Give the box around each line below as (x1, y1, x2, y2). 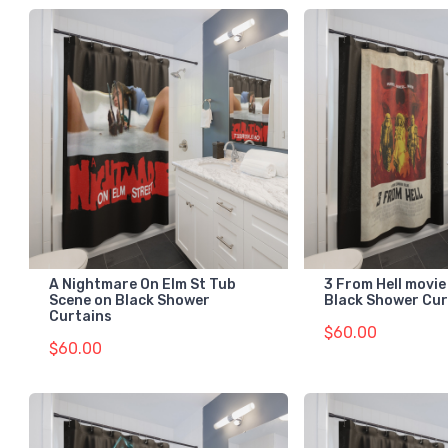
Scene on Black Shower (49, 291, 210, 309)
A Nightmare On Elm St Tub (49, 275, 236, 293)
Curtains (49, 307, 112, 325)
